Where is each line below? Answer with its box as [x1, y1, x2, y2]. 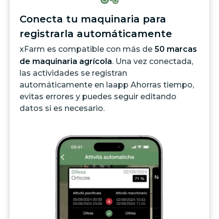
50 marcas [154, 44, 197, 54]
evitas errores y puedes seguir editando [20, 92, 176, 102]
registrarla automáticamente [20, 28, 172, 40]
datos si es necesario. [20, 104, 105, 113]
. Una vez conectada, [112, 57, 193, 66]
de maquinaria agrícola [20, 57, 112, 66]
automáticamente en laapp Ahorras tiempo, [20, 80, 194, 90]
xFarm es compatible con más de [20, 44, 154, 54]
